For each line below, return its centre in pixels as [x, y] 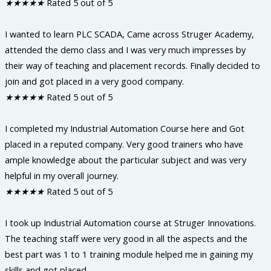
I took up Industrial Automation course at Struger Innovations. [130, 223]
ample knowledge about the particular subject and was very [126, 160]
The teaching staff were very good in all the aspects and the [126, 239]
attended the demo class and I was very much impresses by [125, 50]
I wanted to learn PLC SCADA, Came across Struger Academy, [129, 34]
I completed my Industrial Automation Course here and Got [125, 129]
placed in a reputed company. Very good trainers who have [124, 144]
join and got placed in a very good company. [94, 81]
